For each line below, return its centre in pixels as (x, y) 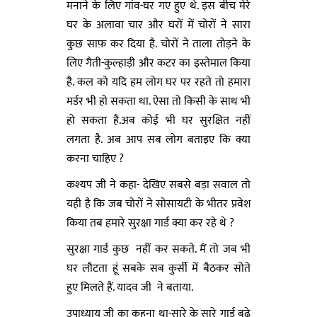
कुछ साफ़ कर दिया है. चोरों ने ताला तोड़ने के (158, 44)
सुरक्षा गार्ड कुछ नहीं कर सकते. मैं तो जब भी (158, 249)
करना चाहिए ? (95, 158)
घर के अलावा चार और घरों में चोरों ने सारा (158, 25)
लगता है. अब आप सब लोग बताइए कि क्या (158, 139)
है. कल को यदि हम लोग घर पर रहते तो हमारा (158, 82)
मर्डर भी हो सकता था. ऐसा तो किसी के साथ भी (158, 101)
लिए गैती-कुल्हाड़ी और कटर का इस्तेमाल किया (158, 63)
